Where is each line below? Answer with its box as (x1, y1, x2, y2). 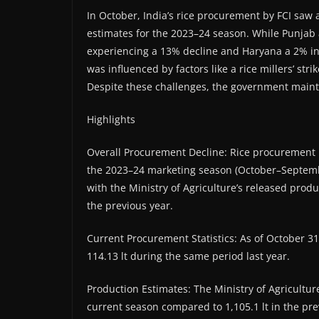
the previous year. (87, 199, 173, 213)
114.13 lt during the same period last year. (87, 249, 290, 263)
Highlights (87, 113, 135, 127)
